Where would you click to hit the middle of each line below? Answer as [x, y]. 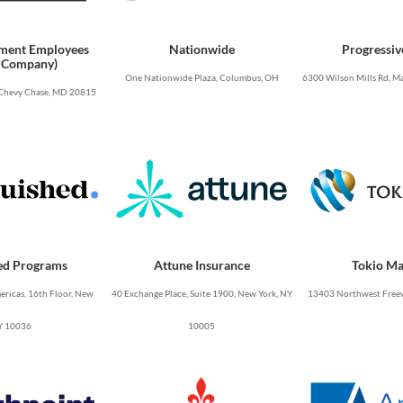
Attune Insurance [201, 265]
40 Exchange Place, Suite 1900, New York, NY [201, 294]
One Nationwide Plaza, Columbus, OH [201, 78]
